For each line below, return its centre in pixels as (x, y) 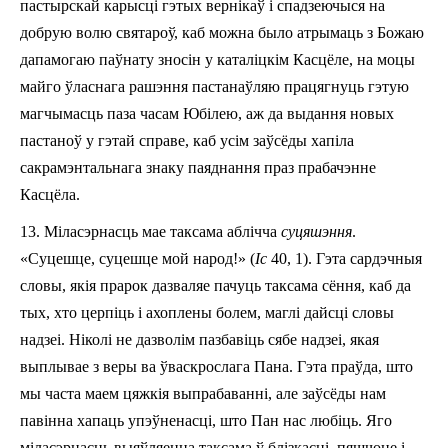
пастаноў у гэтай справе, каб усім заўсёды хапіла (187, 140)
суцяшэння (316, 231)
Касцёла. (50, 194)
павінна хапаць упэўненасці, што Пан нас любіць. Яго (206, 420)
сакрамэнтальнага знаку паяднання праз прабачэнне (198, 167)
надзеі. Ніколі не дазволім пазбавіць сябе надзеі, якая (199, 339)
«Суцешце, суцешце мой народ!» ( (137, 258)
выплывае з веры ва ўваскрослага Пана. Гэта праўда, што (216, 366)
